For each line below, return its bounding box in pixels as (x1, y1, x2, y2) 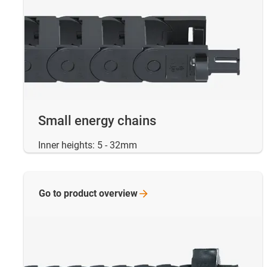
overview (99, 188, 138, 200)
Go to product (39, 188, 99, 200)
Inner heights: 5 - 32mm (38, 139, 137, 151)
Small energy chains (38, 113, 156, 129)
